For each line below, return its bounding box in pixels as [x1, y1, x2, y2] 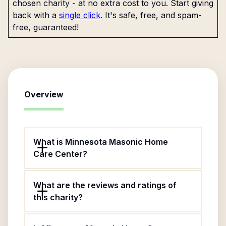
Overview [24, 89, 64, 99]
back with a [13, 10, 56, 20]
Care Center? [33, 149, 87, 159]
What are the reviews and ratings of [33, 180, 177, 190]
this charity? [33, 192, 83, 202]
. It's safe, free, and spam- [100, 10, 202, 20]
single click [59, 10, 100, 20]
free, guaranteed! [13, 22, 79, 32]
